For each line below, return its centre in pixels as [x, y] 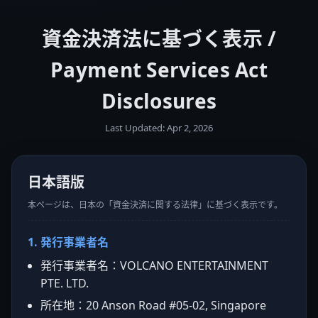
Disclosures [159, 101]
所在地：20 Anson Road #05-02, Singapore [153, 305]
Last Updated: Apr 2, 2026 [159, 128]
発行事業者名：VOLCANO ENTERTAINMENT [154, 265]
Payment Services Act [159, 70]
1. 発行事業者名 [68, 242]
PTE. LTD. [65, 283]
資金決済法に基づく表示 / [159, 38]
